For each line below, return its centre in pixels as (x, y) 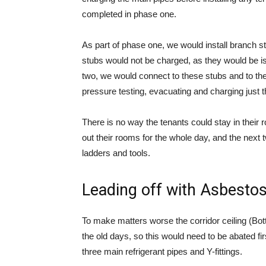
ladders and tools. (116, 153)
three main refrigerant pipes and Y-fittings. (162, 251)
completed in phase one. (129, 14)
